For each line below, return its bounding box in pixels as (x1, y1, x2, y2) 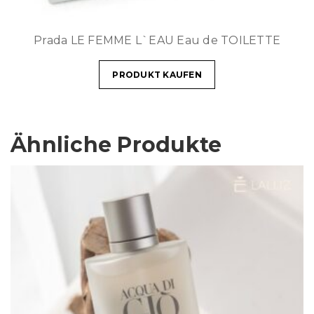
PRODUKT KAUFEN (112, 69, 202, 81)
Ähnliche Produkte (11, 131, 222, 158)
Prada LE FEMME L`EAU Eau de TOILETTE (34, 34, 280, 48)
